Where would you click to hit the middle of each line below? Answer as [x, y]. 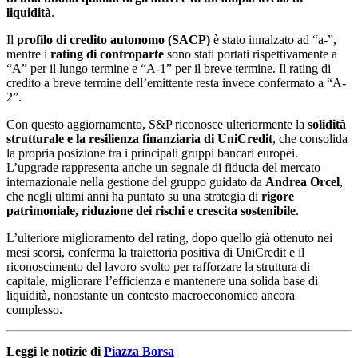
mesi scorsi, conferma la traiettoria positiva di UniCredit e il [155, 252]
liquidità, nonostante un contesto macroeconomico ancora [151, 295]
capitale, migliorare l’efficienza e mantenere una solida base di [162, 280]
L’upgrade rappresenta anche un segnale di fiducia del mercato [163, 167]
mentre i [28, 54]
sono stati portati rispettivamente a [251, 54]
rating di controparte [107, 54]
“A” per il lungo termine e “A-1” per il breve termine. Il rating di [169, 68]
